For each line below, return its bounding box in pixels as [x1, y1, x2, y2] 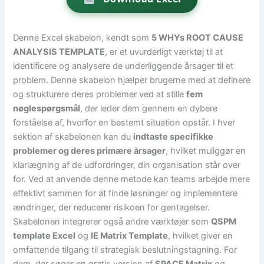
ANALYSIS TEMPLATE [13, 47, 105, 58]
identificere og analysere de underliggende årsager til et [13, 61, 234, 72]
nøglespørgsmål [13, 103, 81, 114]
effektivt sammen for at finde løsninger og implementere [13, 188, 238, 199]
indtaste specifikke [133, 131, 214, 143]
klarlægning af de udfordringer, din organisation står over [13, 160, 241, 171]
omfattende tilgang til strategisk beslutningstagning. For [13, 245, 237, 256]
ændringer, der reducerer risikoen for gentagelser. [13, 202, 210, 213]
